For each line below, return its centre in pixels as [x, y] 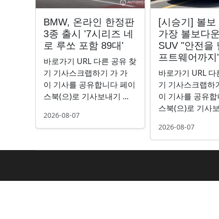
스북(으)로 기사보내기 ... [86, 96]
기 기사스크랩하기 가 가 [86, 73]
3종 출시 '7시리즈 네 [88, 34]
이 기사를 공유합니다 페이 [89, 85]
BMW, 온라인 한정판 [89, 22]
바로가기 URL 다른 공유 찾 [90, 61]
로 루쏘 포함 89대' [84, 45]
